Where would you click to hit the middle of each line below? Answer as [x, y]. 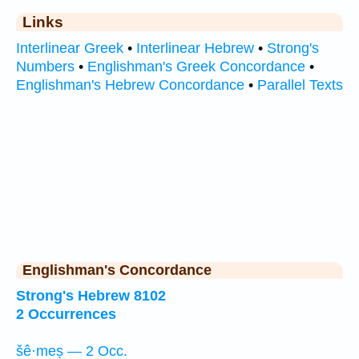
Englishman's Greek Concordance [196, 66]
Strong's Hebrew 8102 [91, 296]
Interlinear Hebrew [195, 48]
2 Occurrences [66, 314]
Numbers [45, 66]
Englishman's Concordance [117, 270]
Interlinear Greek [70, 48]
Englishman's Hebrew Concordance [130, 85]
